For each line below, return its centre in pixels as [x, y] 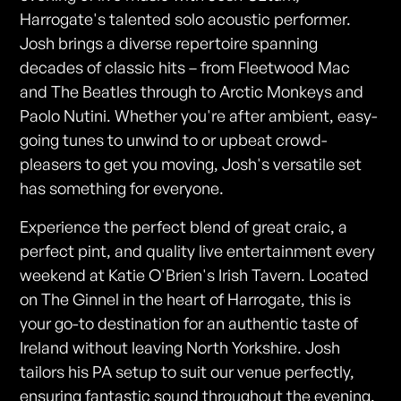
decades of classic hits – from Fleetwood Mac [185, 68]
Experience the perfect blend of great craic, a [184, 227]
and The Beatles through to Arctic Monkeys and [192, 92]
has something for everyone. [122, 188]
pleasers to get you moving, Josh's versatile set [191, 164]
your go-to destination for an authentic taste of [189, 324]
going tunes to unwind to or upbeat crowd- [174, 140]
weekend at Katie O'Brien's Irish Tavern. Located [195, 275]
